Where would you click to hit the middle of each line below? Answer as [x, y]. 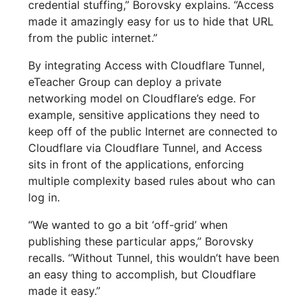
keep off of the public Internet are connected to [153, 132]
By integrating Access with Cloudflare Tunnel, [147, 66]
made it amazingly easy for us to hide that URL [151, 22]
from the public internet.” [93, 38]
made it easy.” [65, 291]
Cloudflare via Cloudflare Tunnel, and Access [145, 148]
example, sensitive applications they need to [144, 115]
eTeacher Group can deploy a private [125, 82]
